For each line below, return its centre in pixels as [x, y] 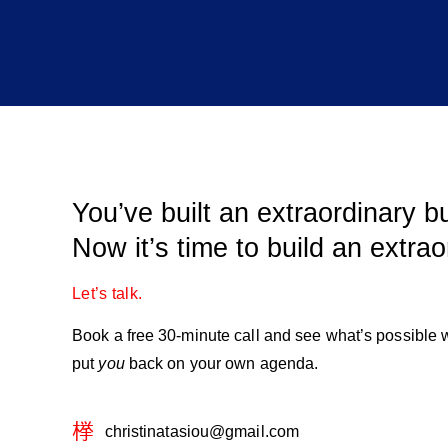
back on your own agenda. [221, 364]
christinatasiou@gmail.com [201, 432]
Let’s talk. [107, 294]
